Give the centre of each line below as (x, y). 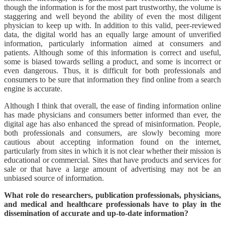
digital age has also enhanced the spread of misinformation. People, (113, 124)
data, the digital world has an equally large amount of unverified (113, 35)
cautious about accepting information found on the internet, (113, 142)
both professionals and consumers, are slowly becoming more (113, 133)
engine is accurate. (33, 89)
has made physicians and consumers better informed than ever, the (113, 115)
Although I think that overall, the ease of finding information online (113, 106)
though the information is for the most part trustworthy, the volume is (113, 8)
